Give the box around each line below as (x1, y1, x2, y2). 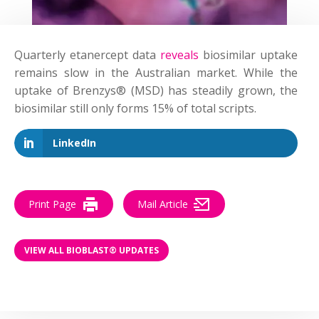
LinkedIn (53, 136, 96, 150)
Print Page (28, 197, 76, 211)
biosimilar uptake (203, 47, 298, 63)
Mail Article (137, 197, 188, 211)
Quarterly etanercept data (14, 47, 161, 63)
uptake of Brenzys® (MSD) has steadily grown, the (14, 83, 298, 99)
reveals (160, 47, 199, 63)
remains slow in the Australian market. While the (14, 65, 298, 81)
